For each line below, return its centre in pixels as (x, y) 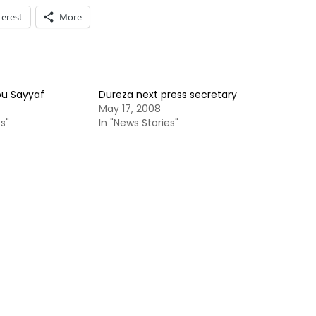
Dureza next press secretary (168, 95)
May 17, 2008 (130, 109)
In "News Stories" (139, 123)
